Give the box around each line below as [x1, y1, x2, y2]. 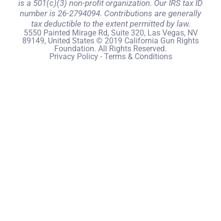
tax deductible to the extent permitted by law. [31, 18, 190, 29]
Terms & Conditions [104, 51, 172, 61]
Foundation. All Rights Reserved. [54, 43, 167, 53]
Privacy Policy [49, 51, 98, 61]
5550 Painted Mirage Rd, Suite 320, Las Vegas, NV [23, 28, 198, 37]
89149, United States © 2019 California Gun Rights [22, 36, 199, 45]
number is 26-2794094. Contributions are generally [20, 8, 201, 18]
